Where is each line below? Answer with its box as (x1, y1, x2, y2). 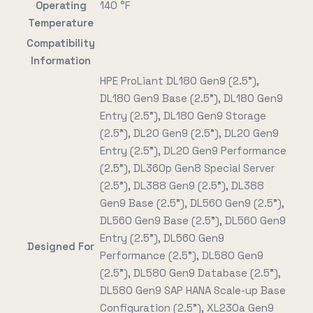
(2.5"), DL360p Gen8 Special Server (100, 161, 275, 175)
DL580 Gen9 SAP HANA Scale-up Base (100, 284, 286, 297)
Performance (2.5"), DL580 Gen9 (100, 249, 263, 262)
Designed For (27, 240, 94, 253)
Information (31, 54, 91, 67)
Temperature (28, 16, 94, 29)
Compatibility (27, 36, 95, 50)
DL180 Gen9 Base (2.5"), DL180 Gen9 (100, 92, 283, 105)
